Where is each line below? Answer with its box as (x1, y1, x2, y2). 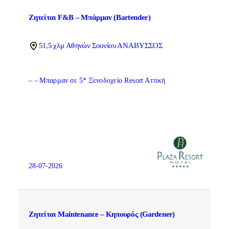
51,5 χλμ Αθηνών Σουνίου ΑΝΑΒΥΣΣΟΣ (38, 41, 163, 49)
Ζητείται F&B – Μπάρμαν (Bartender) (28, 13, 151, 21)
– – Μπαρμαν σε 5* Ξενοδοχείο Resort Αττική (28, 76, 169, 85)
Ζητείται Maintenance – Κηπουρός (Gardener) (28, 210, 175, 218)
